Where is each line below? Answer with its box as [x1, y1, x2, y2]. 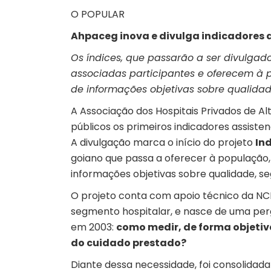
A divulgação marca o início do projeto [71, 135, 255, 149]
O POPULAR [71, 7, 125, 21]
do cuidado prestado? [71, 236, 186, 250]
